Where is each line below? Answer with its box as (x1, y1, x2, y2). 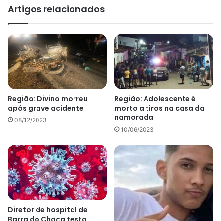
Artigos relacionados (8, 3, 105, 16)
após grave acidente (8, 103, 84, 113)
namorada (114, 112, 153, 122)
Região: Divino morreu (8, 93, 88, 104)
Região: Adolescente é (114, 93, 196, 104)
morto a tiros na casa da (114, 103, 205, 113)
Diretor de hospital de (8, 204, 88, 215)
